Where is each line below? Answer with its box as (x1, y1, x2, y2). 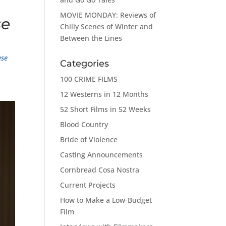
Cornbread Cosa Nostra (60, 164, 140, 175)
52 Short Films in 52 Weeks (60, 104, 151, 114)
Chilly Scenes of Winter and (60, 21, 153, 31)
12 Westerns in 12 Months (60, 89, 149, 99)
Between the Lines (60, 33, 123, 43)
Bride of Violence (60, 134, 118, 144)
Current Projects (60, 180, 116, 190)
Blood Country (60, 119, 108, 129)
